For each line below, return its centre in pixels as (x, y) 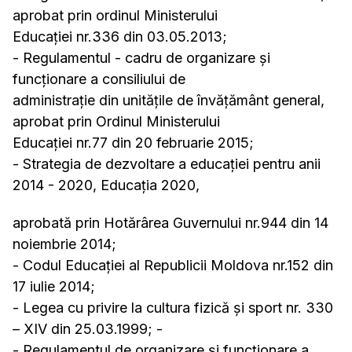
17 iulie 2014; (54, 286)
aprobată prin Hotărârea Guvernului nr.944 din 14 (170, 223)
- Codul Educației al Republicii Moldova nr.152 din (173, 265)
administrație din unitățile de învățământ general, (169, 100)
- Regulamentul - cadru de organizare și (141, 58)
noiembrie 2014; (64, 244)
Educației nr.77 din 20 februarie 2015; (133, 143)
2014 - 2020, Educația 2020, (106, 185)
